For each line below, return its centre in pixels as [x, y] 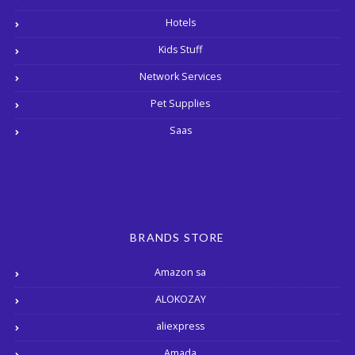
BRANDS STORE [177, 237]
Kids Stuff [180, 49]
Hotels [180, 22]
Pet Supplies [180, 103]
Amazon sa [180, 272]
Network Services [180, 76]
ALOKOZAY [180, 299]
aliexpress [180, 326]
